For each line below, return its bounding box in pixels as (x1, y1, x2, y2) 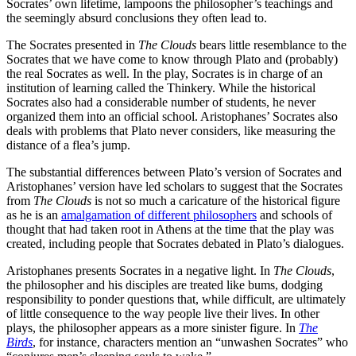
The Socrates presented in (6, 38, 138, 52)
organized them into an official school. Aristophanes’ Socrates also (6, 110, 338, 124)
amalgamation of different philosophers (61, 208, 257, 222)
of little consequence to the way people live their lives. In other (6, 307, 319, 321)
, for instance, (33, 335, 100, 350)
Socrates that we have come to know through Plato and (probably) (6, 52, 338, 67)
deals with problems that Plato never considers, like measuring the (6, 124, 335, 138)
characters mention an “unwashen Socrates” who (103, 335, 348, 350)
